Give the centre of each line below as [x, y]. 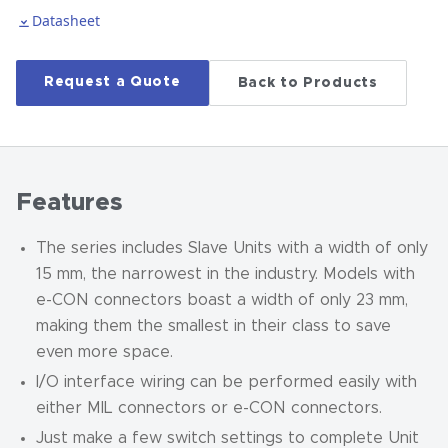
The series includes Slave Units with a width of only [232, 248]
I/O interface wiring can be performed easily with [226, 382]
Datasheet [66, 20]
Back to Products [307, 83]
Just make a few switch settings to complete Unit [227, 438]
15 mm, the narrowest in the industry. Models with [225, 274]
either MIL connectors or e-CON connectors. [209, 408]
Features [69, 203]
